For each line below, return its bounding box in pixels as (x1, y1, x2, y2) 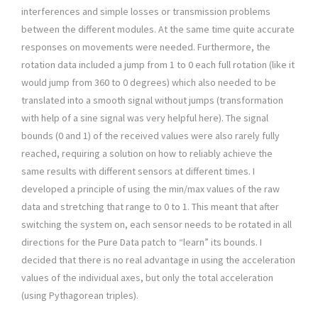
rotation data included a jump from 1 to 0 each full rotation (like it (21, 57, 295, 71)
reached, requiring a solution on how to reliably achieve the (21, 146, 273, 160)
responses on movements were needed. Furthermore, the (21, 40, 270, 53)
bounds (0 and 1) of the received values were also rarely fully (21, 128, 280, 142)
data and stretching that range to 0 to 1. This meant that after (21, 199, 279, 213)
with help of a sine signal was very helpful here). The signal (21, 111, 268, 124)
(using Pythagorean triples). (21, 288, 138, 302)
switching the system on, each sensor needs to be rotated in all (21, 217, 292, 231)
